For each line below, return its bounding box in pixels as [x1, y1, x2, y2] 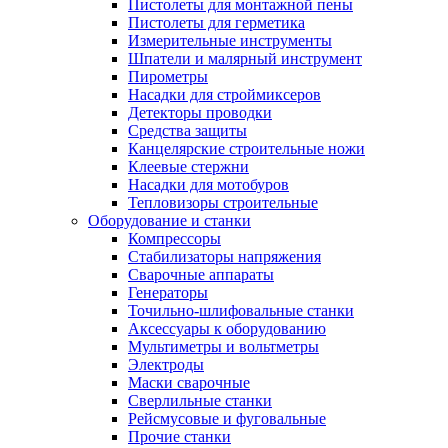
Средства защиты [128, 121, 247, 139]
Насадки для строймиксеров [128, 85, 321, 103]
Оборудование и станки [88, 211, 251, 229]
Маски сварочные [128, 373, 250, 391]
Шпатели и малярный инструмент [128, 49, 362, 67]
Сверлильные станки [128, 391, 272, 409]
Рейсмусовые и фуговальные [128, 409, 326, 427]
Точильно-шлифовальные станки [128, 301, 354, 319]
